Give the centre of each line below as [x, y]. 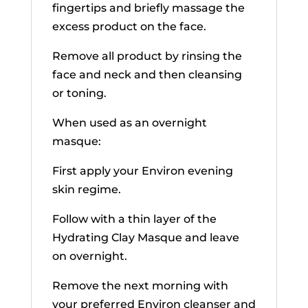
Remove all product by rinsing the [147, 56]
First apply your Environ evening [142, 171]
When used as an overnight [129, 123]
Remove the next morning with [140, 286]
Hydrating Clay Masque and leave [145, 238]
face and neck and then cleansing [147, 75]
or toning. [79, 93]
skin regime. [86, 189]
